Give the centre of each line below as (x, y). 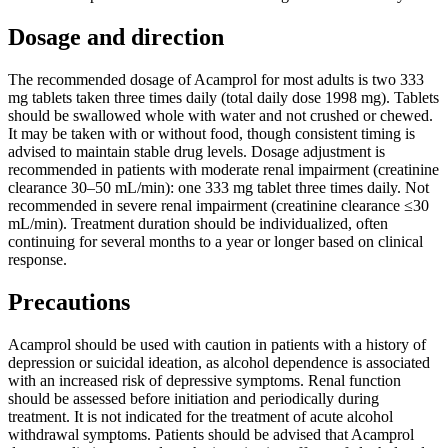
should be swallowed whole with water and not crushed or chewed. (220, 115)
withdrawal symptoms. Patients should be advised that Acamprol (211, 434)
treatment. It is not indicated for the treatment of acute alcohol (200, 416)
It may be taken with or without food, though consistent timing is (211, 133)
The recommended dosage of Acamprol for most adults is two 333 (216, 79)
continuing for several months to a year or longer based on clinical (215, 241)
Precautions (69, 301)
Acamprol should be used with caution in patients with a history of (217, 344)
